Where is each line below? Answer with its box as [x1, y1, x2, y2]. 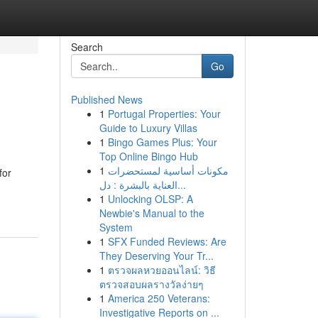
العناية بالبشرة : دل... [177, 177, 186, 192]
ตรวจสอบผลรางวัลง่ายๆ [99, 277, 204, 291]
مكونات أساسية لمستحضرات [107, 163, 229, 177]
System [99, 220, 133, 234]
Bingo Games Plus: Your [107, 135, 217, 149]
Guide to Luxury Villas [99, 121, 197, 135]
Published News [70, 92, 143, 106]
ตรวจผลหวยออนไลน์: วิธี [107, 263, 216, 277]
